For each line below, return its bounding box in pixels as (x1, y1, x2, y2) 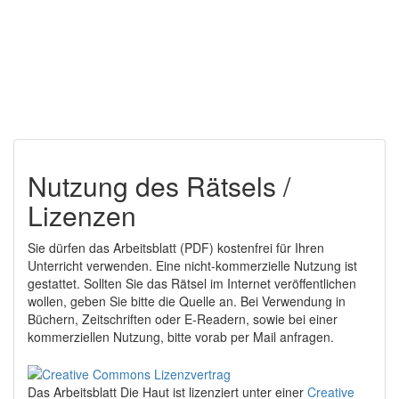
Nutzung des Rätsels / (28, 167, 290, 205)
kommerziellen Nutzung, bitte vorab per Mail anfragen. (28, 328, 334, 346)
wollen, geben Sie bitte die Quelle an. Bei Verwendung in (28, 292, 346, 310)
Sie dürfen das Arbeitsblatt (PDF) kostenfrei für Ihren (28, 239, 324, 256)
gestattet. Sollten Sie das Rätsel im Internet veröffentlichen (28, 274, 356, 292)
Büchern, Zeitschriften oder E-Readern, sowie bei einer (28, 310, 338, 328)
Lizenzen (28, 196, 136, 234)
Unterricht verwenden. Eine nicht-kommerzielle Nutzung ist (28, 256, 357, 274)
